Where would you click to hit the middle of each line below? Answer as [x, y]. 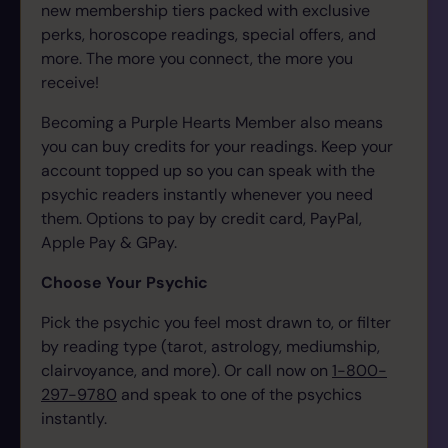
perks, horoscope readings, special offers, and [208, 34]
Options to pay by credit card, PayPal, [224, 218]
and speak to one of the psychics [239, 394]
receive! [70, 82]
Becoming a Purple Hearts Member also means [212, 122]
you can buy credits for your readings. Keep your [217, 146]
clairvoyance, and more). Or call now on [186, 370]
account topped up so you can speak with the [208, 170]
